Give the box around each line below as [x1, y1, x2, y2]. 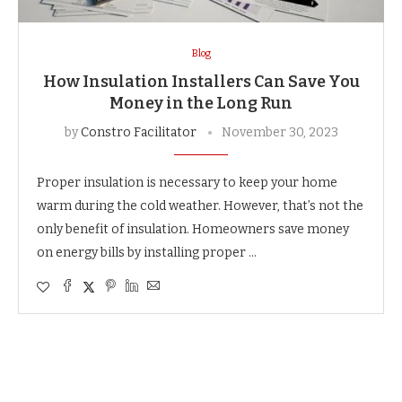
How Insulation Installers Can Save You [42, 71, 360, 92]
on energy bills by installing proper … [37, 244, 257, 260]
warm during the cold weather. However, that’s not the [37, 197, 363, 214]
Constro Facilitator [80, 124, 197, 140]
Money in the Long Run [109, 92, 293, 113]
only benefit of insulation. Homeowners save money [37, 221, 349, 237]
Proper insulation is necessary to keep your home [37, 174, 337, 190]
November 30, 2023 [221, 124, 338, 140]
